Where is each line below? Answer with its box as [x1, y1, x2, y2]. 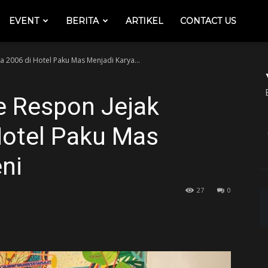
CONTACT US [180, 16, 237, 26]
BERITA [66, 16, 99, 26]
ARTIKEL [126, 16, 164, 26]
